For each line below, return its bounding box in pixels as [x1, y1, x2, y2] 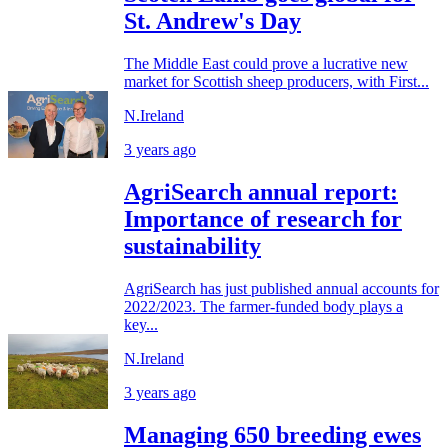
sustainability [124, 233, 261, 260]
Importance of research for [124, 206, 402, 233]
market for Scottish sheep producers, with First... [124, 73, 429, 91]
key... [124, 315, 158, 333]
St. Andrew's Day [124, 8, 301, 35]
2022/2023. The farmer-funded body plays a [124, 297, 403, 315]
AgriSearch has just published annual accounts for [124, 279, 439, 297]
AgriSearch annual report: [124, 179, 398, 206]
